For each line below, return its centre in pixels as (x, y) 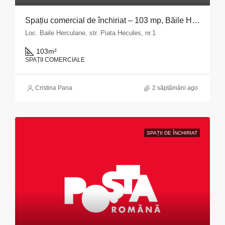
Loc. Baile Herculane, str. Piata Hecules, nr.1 (90, 33)
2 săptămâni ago (175, 88)
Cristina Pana (54, 88)
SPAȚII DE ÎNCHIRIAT (172, 133)
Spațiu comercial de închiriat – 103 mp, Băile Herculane (196, 20)
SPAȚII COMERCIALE (55, 60)
